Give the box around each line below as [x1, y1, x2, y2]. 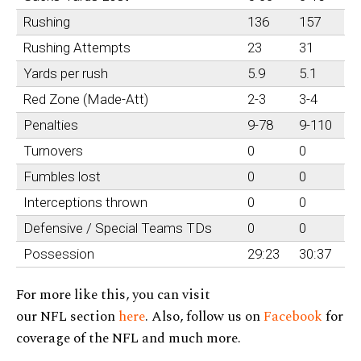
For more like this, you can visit [16, 284, 210, 306]
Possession [23, 246, 94, 263]
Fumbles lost [23, 168, 101, 185]
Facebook [263, 306, 326, 328]
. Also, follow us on [145, 306, 263, 328]
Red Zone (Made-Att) [23, 91, 148, 108]
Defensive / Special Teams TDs [23, 220, 212, 237]
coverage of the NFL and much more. [16, 328, 241, 350]
